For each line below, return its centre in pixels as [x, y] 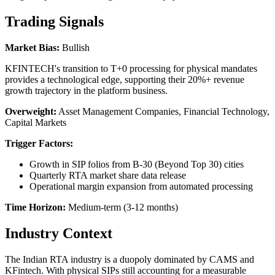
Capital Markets [36, 122]
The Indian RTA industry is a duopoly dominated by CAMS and [130, 259]
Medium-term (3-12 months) [122, 207]
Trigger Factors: [39, 143]
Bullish [75, 47]
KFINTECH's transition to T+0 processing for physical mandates [131, 68]
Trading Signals [54, 21]
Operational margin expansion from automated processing [141, 186]
